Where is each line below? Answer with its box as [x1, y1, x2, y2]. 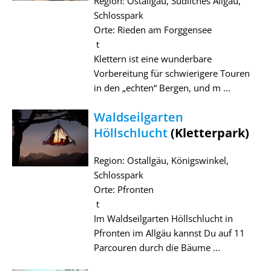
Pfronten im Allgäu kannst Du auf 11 [93, 226, 245, 239]
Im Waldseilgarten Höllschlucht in [93, 212, 233, 224]
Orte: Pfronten [93, 183, 154, 195]
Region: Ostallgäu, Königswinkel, [93, 154, 229, 166]
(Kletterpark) [167, 124, 249, 141]
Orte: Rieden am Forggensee [93, 23, 212, 36]
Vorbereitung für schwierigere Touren [93, 67, 250, 79]
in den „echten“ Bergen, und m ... [93, 81, 230, 94]
